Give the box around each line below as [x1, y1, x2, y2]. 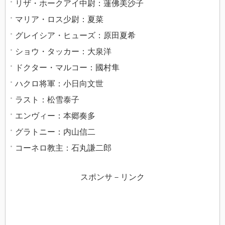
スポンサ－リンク [80, 173, 145, 182]
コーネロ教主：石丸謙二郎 [15, 144, 111, 153]
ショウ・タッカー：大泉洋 [15, 47, 111, 56]
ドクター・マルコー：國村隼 [15, 63, 120, 72]
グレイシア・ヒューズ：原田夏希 [15, 31, 136, 40]
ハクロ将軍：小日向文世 [15, 79, 103, 88]
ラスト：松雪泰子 [15, 95, 79, 104]
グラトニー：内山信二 [15, 128, 95, 137]
